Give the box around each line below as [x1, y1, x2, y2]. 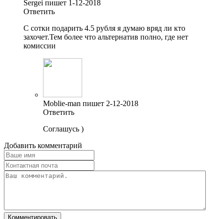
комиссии [23, 41, 56, 50]
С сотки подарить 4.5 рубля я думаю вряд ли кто [23, 23, 185, 32]
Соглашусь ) [43, 124, 84, 133]
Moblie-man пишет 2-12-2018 [43, 99, 138, 108]
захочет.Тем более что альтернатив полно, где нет [23, 32, 188, 41]
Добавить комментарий [4, 141, 82, 150]
